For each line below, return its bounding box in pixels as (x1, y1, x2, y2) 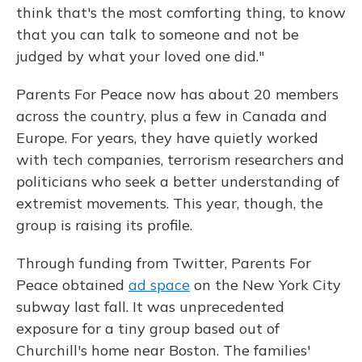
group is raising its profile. (16, 216, 192, 234)
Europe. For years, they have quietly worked (16, 128, 318, 147)
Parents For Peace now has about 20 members (16, 85, 339, 103)
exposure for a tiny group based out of (16, 319, 280, 338)
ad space (128, 276, 190, 294)
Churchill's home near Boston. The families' (16, 341, 310, 360)
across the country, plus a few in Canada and (16, 107, 327, 125)
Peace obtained (16, 276, 128, 294)
